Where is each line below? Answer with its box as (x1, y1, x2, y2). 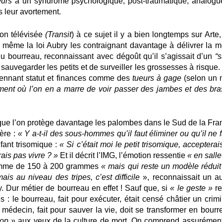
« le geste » (170, 183, 213, 192)
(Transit (45, 30, 72, 39)
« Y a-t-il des (17, 129, 63, 138)
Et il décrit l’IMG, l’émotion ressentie (60, 151, 187, 160)
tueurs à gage (132, 73, 181, 82)
